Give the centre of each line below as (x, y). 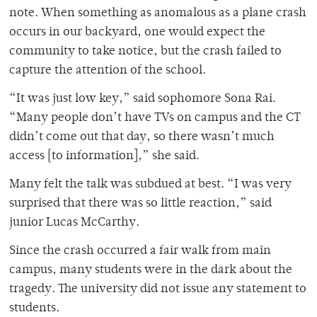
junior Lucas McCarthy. (74, 223)
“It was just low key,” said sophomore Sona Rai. (143, 99)
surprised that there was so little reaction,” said (140, 204)
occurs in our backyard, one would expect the (137, 33)
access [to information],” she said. (104, 157)
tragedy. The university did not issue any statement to (158, 290)
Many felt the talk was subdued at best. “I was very (150, 185)
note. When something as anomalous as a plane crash (158, 14)
